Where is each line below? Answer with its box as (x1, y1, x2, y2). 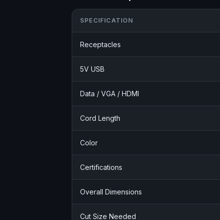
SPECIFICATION (80, 17, 134, 25)
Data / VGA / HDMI (80, 89, 139, 98)
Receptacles (80, 40, 121, 49)
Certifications (80, 163, 122, 172)
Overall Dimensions (80, 188, 142, 196)
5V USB (80, 65, 105, 74)
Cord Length (80, 114, 120, 123)
